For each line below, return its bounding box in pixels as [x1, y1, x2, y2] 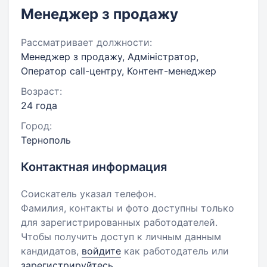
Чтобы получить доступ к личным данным [21, 231, 221, 243]
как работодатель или [121, 245, 229, 257]
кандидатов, [21, 245, 82, 257]
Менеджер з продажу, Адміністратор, [21, 51, 198, 63]
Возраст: [21, 85, 62, 97]
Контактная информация [21, 160, 167, 174]
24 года [21, 100, 57, 111]
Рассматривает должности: [21, 36, 152, 48]
